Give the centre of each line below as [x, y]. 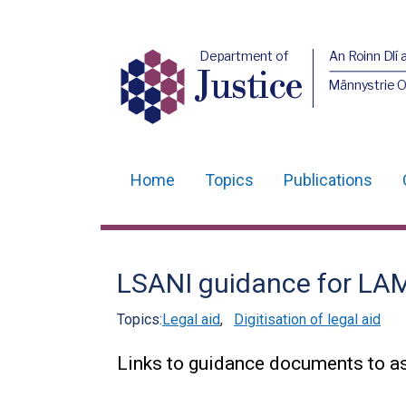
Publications [328, 180]
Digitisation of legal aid [307, 319]
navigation [169, 234]
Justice [250, 87]
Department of [243, 56]
